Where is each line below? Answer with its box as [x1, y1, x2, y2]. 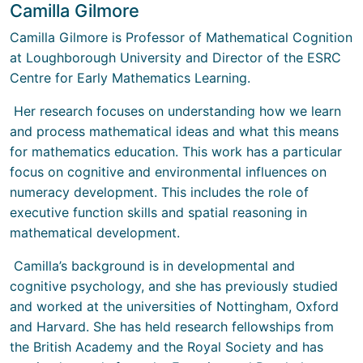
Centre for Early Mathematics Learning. [10, 69, 254, 86]
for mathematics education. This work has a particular [10, 143, 342, 160]
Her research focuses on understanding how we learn [10, 102, 341, 119]
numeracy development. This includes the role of [10, 183, 309, 200]
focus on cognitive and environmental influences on [10, 163, 327, 180]
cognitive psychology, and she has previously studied [10, 277, 338, 294]
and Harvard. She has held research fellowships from [10, 318, 334, 335]
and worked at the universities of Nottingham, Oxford [10, 297, 339, 314]
